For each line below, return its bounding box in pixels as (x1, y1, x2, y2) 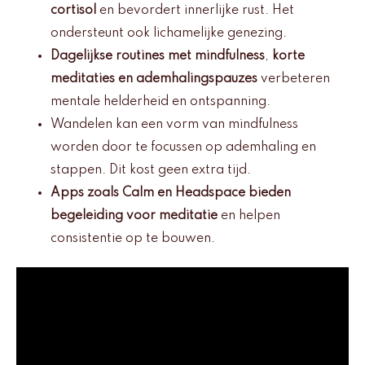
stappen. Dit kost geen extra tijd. (51, 163, 251, 177)
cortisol (51, 3, 96, 17)
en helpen (218, 209, 280, 222)
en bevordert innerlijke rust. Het (96, 3, 294, 17)
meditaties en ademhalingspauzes (51, 72, 257, 86)
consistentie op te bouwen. (51, 231, 215, 245)
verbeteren (257, 72, 330, 86)
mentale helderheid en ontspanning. (51, 95, 270, 108)
